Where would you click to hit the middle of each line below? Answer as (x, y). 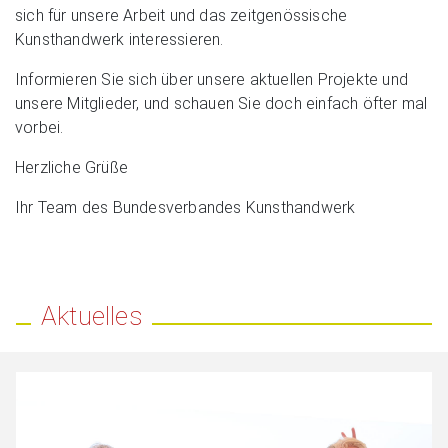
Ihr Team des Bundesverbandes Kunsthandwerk (185, 207)
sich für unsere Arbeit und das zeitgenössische (181, 15)
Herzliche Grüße (71, 167)
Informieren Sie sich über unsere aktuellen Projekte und (212, 79)
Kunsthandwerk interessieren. (119, 39)
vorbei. (39, 127)
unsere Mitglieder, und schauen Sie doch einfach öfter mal (221, 103)
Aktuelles (91, 315)
